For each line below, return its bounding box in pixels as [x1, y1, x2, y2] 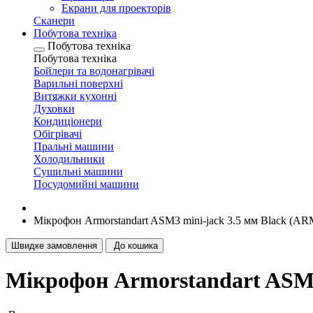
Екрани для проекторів [61, 2, 171, 14]
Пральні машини [34, 140, 114, 152]
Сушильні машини [34, 166, 123, 177]
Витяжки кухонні [34, 90, 117, 102]
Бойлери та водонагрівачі [34, 65, 154, 77]
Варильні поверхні [34, 78, 123, 89]
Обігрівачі [34, 128, 82, 140]
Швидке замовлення [11, 240, 97, 251]
